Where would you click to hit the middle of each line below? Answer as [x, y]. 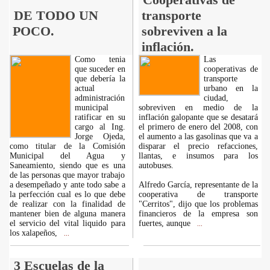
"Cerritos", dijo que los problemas [198, 204]
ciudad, [216, 98]
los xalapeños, [34, 233]
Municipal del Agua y [67, 156]
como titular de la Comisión [67, 146]
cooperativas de [231, 69]
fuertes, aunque [165, 223]
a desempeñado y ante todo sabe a [67, 185]
